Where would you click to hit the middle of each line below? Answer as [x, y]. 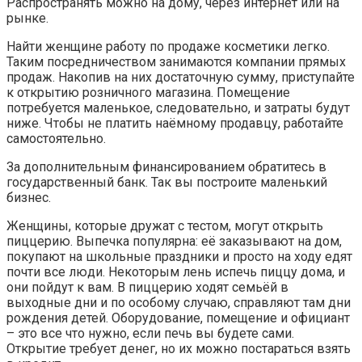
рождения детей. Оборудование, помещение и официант [178, 318]
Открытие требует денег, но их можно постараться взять [179, 348]
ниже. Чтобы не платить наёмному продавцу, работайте [175, 123]
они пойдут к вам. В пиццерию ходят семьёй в [147, 287]
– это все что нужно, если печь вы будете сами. [150, 333]
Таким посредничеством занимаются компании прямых [176, 61]
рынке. [27, 18]
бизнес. [29, 197]
